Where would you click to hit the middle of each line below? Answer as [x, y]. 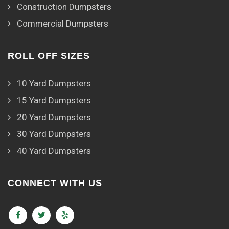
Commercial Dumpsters [63, 24]
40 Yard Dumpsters [54, 151]
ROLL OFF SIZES [49, 56]
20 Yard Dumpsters [54, 117]
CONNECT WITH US [55, 183]
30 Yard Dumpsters [54, 134]
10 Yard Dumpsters [54, 83]
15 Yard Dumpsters [54, 100]
